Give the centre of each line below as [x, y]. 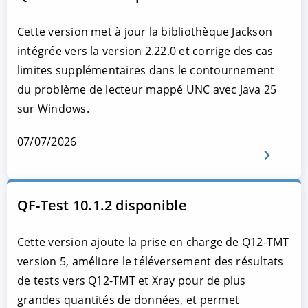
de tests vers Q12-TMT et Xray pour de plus [132, 280]
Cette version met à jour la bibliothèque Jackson [145, 32]
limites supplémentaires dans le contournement [146, 70]
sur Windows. [53, 109]
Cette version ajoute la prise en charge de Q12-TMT [153, 242]
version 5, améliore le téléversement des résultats [151, 261]
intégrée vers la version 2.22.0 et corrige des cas [145, 51]
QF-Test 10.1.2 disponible [102, 205]
